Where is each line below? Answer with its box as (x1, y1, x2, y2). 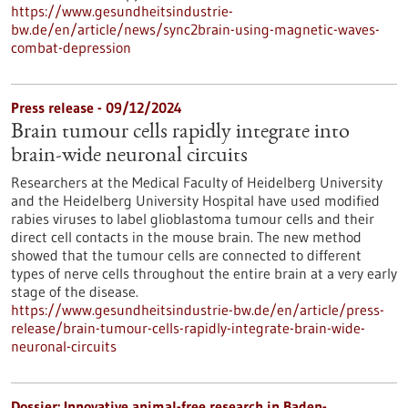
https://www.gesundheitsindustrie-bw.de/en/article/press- (11, 301, 384, 319)
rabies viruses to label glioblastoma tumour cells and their (11, 209, 374, 228)
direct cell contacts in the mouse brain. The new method (11, 228, 362, 246)
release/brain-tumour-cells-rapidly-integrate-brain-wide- (11, 319, 365, 337)
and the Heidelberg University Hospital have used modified (11, 191, 380, 209)
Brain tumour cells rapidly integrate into (11, 122, 350, 144)
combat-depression (11, 38, 131, 56)
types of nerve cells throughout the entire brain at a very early (11, 264, 397, 282)
